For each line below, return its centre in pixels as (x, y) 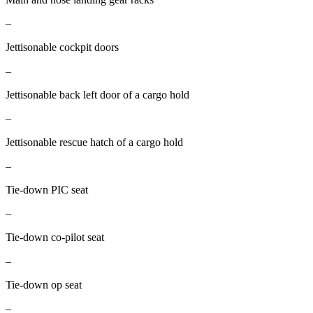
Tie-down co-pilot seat (55, 237)
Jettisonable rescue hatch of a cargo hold (94, 142)
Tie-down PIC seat (47, 189)
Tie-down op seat (44, 284)
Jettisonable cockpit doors (62, 47)
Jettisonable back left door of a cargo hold (97, 94)
